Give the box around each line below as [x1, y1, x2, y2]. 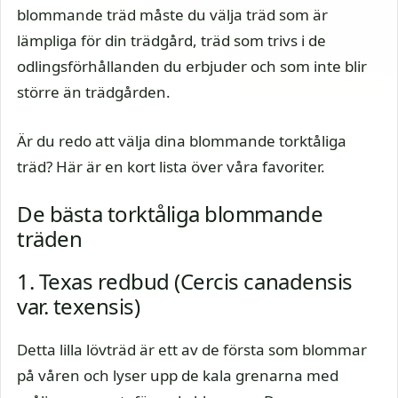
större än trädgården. [17, 82, 171, 102]
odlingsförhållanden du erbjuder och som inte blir [17, 56, 367, 76]
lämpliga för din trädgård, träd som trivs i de [17, 30, 326, 51]
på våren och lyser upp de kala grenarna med [17, 365, 338, 386]
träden [17, 224, 83, 253]
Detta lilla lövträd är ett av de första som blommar [17, 339, 367, 360]
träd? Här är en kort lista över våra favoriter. [17, 155, 325, 177]
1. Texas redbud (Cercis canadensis [17, 267, 353, 296]
